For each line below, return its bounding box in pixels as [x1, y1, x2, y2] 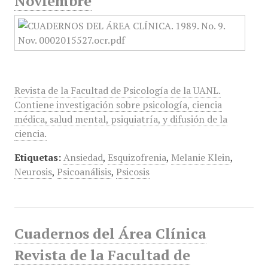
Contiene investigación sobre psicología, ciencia [14, 98, 222, 111]
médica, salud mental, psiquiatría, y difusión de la [14, 112, 227, 126]
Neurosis [14, 165, 52, 178]
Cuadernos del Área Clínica [14, 224, 206, 243]
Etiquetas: [14, 151, 61, 164]
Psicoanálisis [56, 165, 111, 178]
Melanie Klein [170, 151, 230, 164]
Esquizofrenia [107, 151, 166, 164]
